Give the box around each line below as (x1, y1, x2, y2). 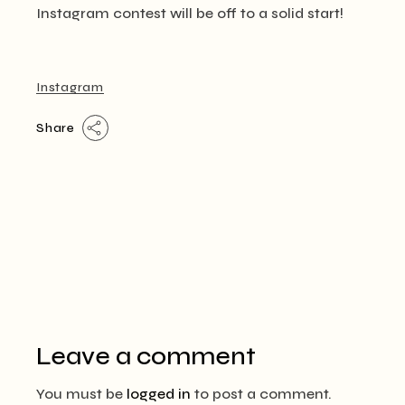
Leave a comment (36, 341, 257, 372)
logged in (127, 385, 192, 402)
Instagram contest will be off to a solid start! (36, 5, 344, 22)
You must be (36, 385, 127, 402)
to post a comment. (191, 385, 333, 402)
